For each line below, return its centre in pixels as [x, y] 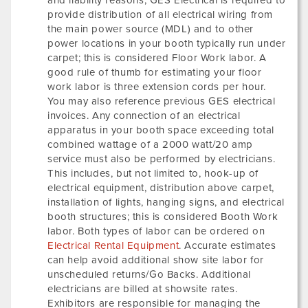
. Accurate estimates [228, 245]
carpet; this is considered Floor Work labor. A [157, 58]
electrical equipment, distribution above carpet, [161, 188]
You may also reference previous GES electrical [162, 101]
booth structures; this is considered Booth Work [163, 217]
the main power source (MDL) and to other [151, 29]
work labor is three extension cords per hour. [157, 87]
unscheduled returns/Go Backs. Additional [150, 274]
